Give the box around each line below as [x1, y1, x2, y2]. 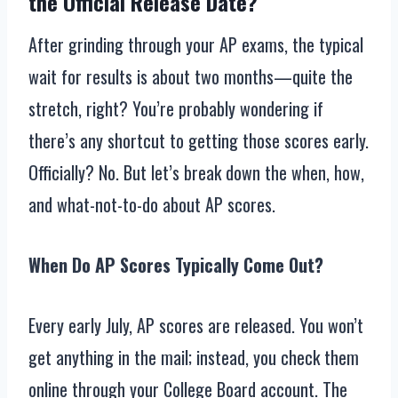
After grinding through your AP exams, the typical [28, 31, 363, 59]
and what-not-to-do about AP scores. [28, 191, 275, 219]
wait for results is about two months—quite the [28, 63, 353, 91]
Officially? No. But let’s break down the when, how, [28, 159, 364, 187]
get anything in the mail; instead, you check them [28, 344, 359, 371]
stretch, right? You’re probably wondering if [28, 95, 323, 123]
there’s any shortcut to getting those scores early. [28, 127, 369, 155]
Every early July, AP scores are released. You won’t [28, 312, 363, 339]
